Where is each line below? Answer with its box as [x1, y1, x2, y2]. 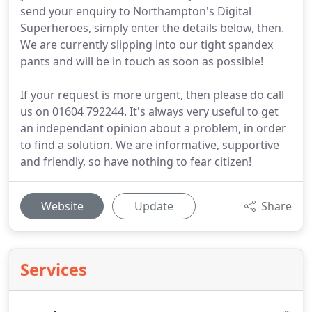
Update [134, 198, 173, 214]
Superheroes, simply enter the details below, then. [20, 20, 284, 36]
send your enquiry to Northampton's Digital [20, 3, 251, 19]
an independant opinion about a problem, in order [20, 120, 286, 136]
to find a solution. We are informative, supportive [20, 137, 279, 153]
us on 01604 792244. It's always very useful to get [20, 104, 279, 119]
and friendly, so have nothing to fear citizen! [20, 154, 251, 169]
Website [40, 198, 84, 214]
